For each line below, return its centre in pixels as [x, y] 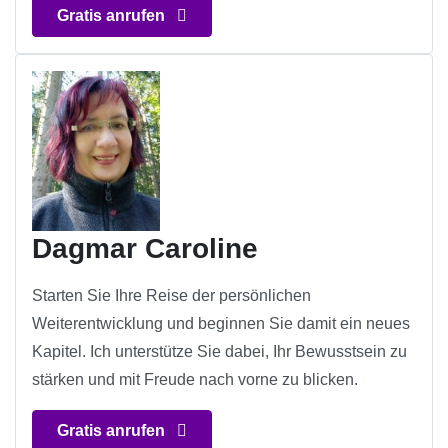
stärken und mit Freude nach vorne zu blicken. [195, 380]
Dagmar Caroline [145, 249]
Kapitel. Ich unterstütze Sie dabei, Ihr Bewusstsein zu [219, 352]
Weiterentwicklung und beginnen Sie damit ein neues [221, 324]
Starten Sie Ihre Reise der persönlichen [171, 296]
